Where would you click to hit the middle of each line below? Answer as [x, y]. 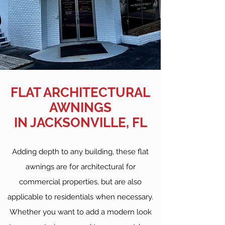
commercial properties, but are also [80, 182]
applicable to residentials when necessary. [80, 197]
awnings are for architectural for [80, 167]
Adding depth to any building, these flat [80, 152]
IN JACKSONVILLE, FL [80, 123]
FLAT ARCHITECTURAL [80, 92]
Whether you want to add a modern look [80, 212]
